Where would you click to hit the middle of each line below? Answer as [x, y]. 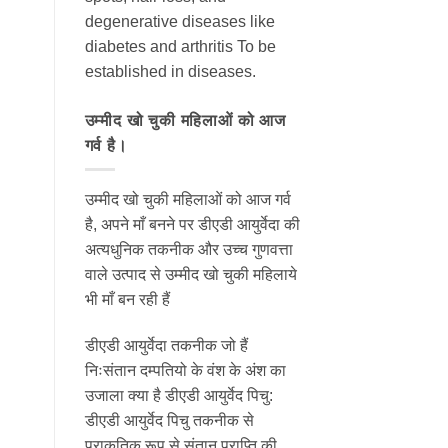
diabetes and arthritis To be [180, 46]
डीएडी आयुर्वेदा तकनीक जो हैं [166, 345]
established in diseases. [170, 71]
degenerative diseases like [179, 21]
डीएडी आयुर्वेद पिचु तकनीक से [169, 420]
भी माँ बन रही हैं [127, 300]
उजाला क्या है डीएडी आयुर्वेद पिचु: [178, 395]
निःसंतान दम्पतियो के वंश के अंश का [185, 370]
